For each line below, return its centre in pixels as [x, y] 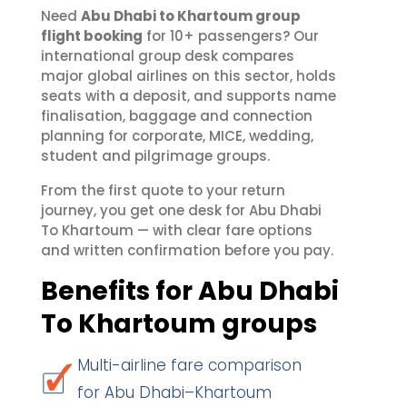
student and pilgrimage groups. [155, 156]
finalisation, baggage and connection [177, 116]
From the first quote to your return [163, 190]
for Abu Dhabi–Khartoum [174, 392]
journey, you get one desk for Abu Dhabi [181, 210]
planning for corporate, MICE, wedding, [177, 136]
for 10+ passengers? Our [231, 36]
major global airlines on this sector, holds [189, 76]
